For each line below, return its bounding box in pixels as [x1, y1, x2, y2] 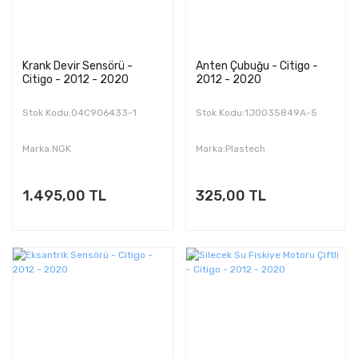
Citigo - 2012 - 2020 [22, 72, 129, 86]
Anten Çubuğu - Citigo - [195, 58, 318, 73]
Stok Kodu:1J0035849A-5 [195, 106, 317, 118]
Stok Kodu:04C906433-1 [22, 106, 137, 118]
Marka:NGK [22, 142, 71, 154]
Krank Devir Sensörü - [22, 58, 133, 73]
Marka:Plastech [195, 142, 265, 154]
